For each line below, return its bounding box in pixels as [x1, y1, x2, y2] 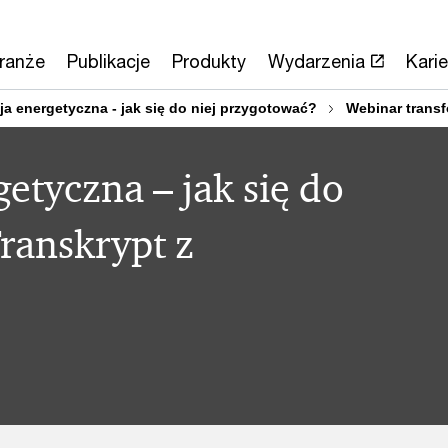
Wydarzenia [267, 50, 365, 72]
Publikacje [66, 50, 150, 72]
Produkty [171, 50, 246, 72]
